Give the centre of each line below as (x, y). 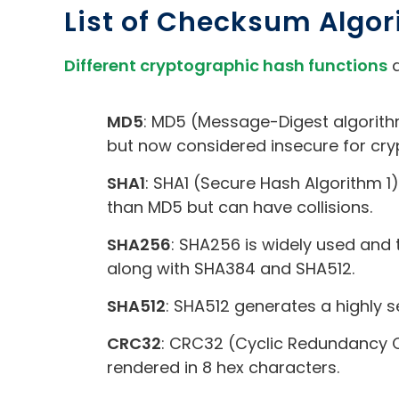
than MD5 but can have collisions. (240, 207)
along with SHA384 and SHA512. (231, 268)
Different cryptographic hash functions (226, 65)
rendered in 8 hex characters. (223, 367)
